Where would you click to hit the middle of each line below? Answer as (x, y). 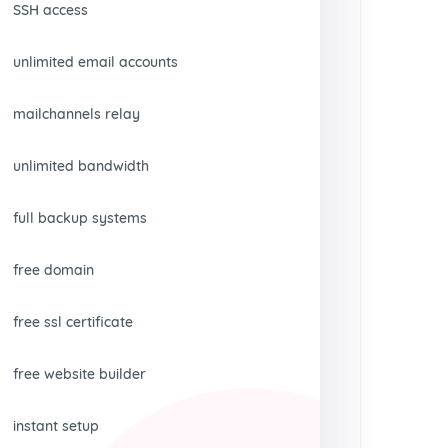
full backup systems (80, 218)
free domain (54, 270)
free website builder (80, 374)
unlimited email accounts (96, 62)
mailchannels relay (77, 114)
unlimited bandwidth (81, 166)
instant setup (56, 426)
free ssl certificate (73, 322)
